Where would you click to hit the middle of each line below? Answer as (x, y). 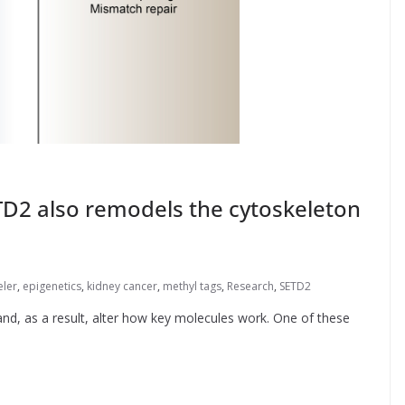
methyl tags (192, 286)
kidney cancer (122, 286)
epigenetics (52, 286)
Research (250, 286)
